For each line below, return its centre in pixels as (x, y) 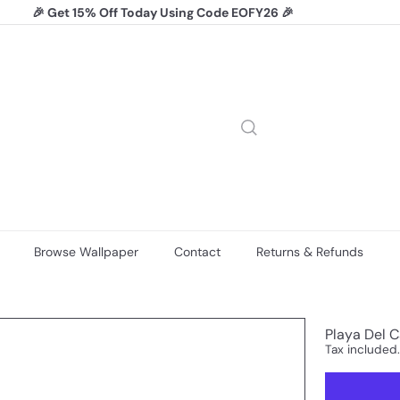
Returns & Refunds (310, 252)
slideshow (190, 43)
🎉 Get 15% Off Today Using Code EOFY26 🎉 (163, 12)
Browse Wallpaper (86, 252)
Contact (197, 252)
